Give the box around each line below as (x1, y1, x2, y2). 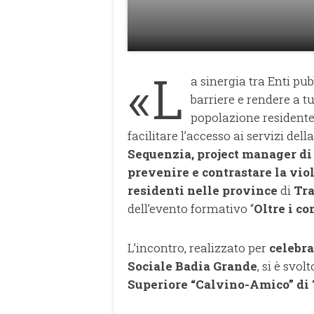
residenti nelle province (128, 182, 278, 198)
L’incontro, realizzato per (128, 239, 269, 256)
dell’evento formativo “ (128, 200, 254, 217)
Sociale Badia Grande (128, 257, 257, 274)
